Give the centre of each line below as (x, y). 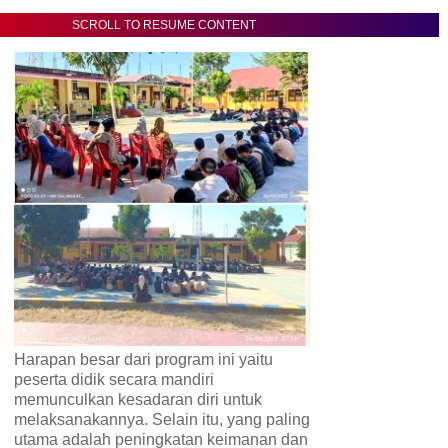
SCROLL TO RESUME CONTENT (164, 25)
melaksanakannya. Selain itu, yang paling (162, 419)
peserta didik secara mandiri (114, 379)
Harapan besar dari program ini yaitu (143, 359)
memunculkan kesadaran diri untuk (138, 399)
